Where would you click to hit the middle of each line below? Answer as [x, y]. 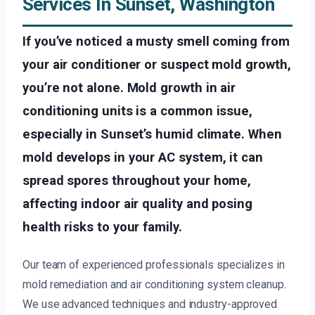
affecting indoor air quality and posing [137, 204]
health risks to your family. [102, 227]
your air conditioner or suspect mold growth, [157, 65]
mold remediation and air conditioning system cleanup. [154, 285]
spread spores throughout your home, [137, 181]
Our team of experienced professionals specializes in [154, 265]
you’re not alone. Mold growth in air [129, 88]
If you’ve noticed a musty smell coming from [156, 41]
